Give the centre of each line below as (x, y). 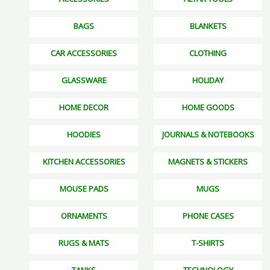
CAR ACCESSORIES (84, 53)
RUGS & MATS (84, 243)
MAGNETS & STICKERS (208, 162)
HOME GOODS (208, 108)
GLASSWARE (84, 80)
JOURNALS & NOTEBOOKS (208, 135)
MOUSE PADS (84, 189)
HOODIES (84, 135)
